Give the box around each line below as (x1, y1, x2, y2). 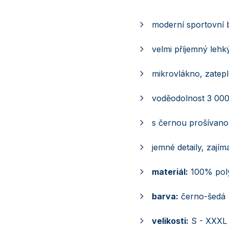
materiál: (152, 167, 188, 177)
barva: (152, 191, 178, 201)
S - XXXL (189, 216, 227, 226)
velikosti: (152, 216, 189, 226)
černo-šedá (178, 191, 225, 201)
